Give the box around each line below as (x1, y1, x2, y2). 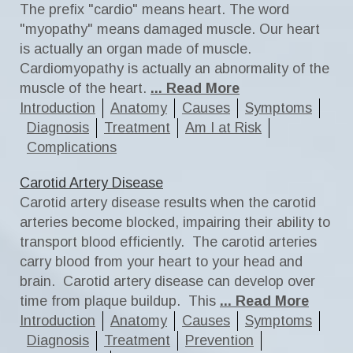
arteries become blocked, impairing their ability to (20, 214, 330, 230)
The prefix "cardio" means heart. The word (20, 2, 289, 17)
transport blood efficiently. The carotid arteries (20, 234, 317, 250)
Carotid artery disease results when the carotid (20, 195, 316, 210)
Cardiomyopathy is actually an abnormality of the (20, 61, 329, 76)
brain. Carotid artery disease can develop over (20, 273, 315, 289)
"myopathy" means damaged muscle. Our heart (20, 21, 320, 37)
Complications (27, 139, 117, 155)
